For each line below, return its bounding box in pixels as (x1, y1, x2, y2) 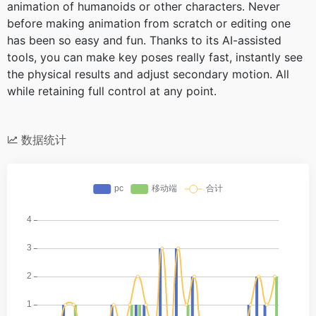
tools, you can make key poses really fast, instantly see (7, 49, 303, 64)
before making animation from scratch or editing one (7, 16, 291, 30)
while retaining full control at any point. (7, 83, 217, 98)
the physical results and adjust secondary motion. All (7, 66, 289, 81)
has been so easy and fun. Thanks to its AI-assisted (7, 32, 281, 47)
